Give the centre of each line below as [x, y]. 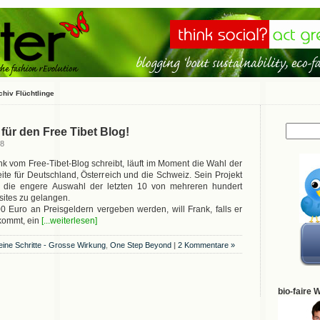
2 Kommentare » [206, 245]
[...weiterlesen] [69, 221]
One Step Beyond [141, 245]
